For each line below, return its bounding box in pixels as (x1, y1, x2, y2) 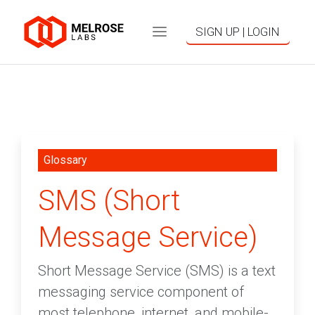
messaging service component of (38, 283, 244, 301)
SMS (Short (38, 184, 181, 218)
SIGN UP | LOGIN (195, 25, 281, 39)
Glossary (44, 153, 87, 167)
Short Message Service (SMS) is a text (38, 262, 276, 280)
